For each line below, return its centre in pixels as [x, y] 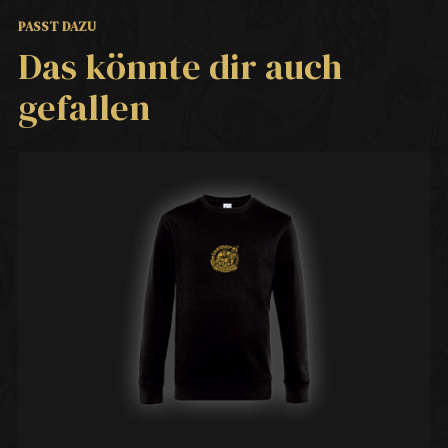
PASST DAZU [57, 27]
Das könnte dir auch [180, 67]
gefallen [84, 108]
